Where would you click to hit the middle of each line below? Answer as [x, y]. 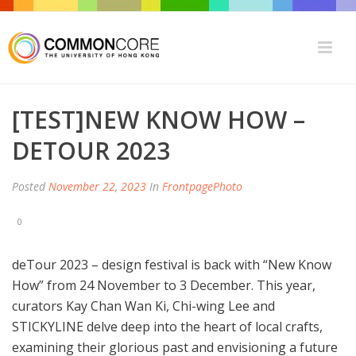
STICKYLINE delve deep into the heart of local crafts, [167, 327]
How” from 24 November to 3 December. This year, [164, 286]
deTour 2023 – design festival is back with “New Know [172, 265]
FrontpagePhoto [202, 186]
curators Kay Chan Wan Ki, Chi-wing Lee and [143, 306]
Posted [30, 186]
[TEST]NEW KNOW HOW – [159, 120]
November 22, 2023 [97, 186]
